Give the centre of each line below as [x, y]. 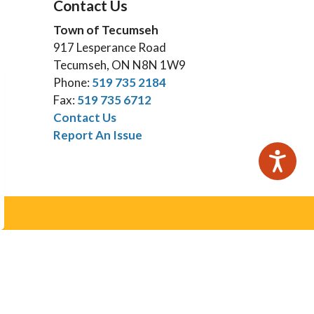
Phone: [73, 82]
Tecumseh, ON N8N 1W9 [120, 65]
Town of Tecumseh [106, 30]
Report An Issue [98, 135]
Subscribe [188, 277]
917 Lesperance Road [110, 47]
